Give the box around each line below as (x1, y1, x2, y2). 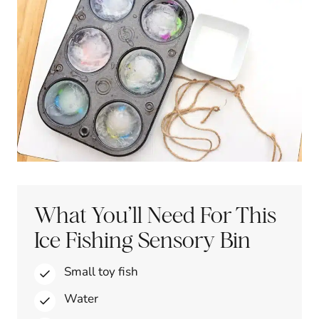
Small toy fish (64, 263, 138, 280)
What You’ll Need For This (34, 201, 276, 228)
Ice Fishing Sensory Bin (34, 226, 251, 253)
